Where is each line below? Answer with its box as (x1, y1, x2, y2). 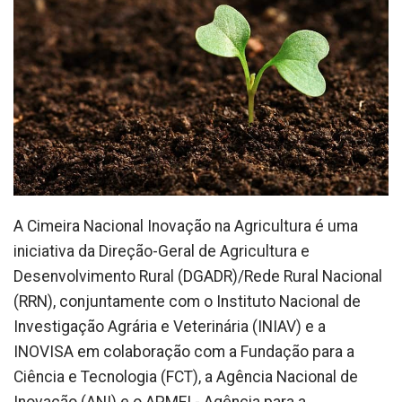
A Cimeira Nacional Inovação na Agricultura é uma (13, 216, 358, 235)
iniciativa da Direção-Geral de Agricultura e (13, 241, 310, 260)
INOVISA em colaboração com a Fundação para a (13, 342, 354, 361)
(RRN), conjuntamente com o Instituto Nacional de (13, 292, 361, 310)
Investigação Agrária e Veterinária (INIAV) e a (13, 317, 326, 336)
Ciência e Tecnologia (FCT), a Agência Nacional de (13, 367, 358, 386)
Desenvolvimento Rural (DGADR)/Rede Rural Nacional (13, 267, 382, 285)
